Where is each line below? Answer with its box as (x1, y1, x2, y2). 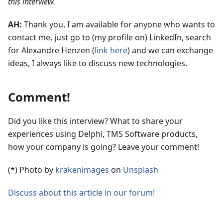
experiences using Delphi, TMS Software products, (8, 128, 198, 139)
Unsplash (123, 164, 158, 175)
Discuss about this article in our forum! (8, 187, 155, 198)
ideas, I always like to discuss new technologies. (8, 57, 187, 69)
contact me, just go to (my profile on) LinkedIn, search (8, 31, 211, 43)
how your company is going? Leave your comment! (8, 141, 199, 152)
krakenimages (55, 164, 109, 175)
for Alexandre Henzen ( (8, 44, 95, 56)
